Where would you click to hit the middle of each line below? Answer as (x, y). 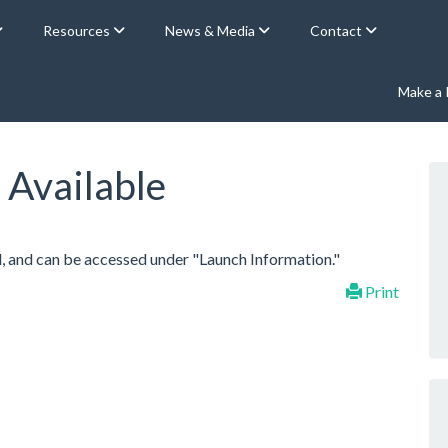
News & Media (211, 30)
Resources (78, 30)
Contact (337, 30)
